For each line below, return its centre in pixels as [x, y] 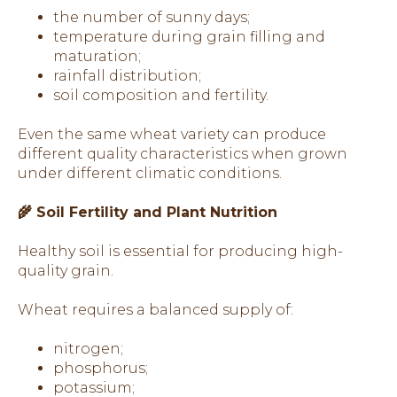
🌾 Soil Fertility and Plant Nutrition [148, 212]
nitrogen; [88, 348]
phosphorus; [101, 368]
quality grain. [66, 270]
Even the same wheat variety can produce [172, 134]
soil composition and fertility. [161, 95]
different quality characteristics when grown [183, 153]
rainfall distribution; [127, 75]
